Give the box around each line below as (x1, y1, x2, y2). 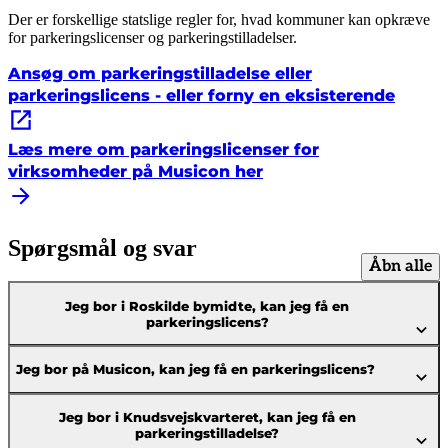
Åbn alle (369, 257, 432, 277)
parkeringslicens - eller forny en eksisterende (8, 86, 395, 106)
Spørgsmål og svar (8, 234, 197, 261)
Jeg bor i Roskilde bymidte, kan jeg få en (65, 297, 350, 314)
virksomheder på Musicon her (8, 162, 263, 182)
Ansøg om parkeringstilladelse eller (8, 64, 312, 84)
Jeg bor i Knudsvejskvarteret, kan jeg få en (58, 409, 356, 426)
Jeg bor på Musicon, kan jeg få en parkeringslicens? (16, 361, 375, 378)
